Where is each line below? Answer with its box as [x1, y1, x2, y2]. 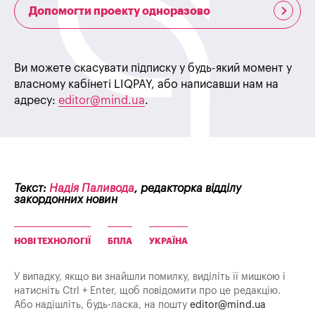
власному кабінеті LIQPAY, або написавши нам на [14, 79, 278, 91]
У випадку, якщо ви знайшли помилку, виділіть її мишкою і [14, 271, 285, 283]
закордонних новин [14, 194, 117, 206]
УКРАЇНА [149, 237, 188, 246]
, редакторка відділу [134, 183, 241, 195]
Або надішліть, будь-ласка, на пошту [14, 300, 190, 311]
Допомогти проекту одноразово [29, 6, 210, 18]
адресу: [14, 95, 58, 107]
